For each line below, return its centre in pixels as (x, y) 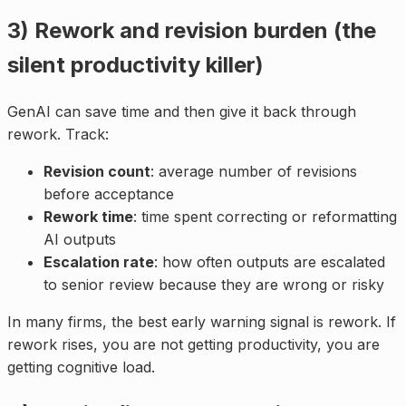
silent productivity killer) (135, 64)
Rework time (88, 216)
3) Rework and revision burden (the (192, 30)
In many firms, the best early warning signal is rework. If (202, 321)
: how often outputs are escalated (270, 261)
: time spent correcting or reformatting (265, 216)
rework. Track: (58, 134)
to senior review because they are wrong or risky (214, 284)
